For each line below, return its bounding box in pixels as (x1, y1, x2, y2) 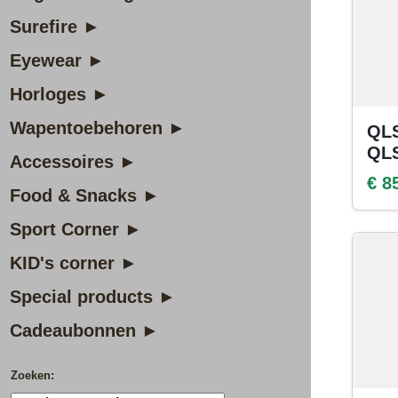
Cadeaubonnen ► (10, 321, 159, 340)
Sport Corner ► (10, 219, 142, 239)
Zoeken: (11, 369, 54, 382)
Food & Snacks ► (10, 186, 160, 205)
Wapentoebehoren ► (10, 118, 186, 138)
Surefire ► (10, 17, 100, 36)
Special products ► (10, 287, 176, 306)
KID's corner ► (10, 253, 138, 273)
